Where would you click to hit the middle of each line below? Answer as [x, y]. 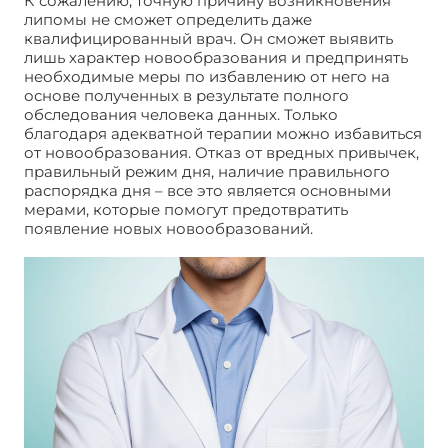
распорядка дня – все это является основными [207, 190]
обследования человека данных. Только [181, 114]
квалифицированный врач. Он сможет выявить [208, 38]
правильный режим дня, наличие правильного [207, 171]
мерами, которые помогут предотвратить [186, 209]
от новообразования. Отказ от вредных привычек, [221, 152]
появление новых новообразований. [170, 228]
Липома [348, 228]
